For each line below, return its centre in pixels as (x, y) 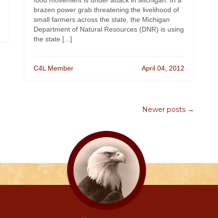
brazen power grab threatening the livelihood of (106, 10)
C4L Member (54, 68)
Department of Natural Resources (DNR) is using (109, 29)
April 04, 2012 (163, 68)
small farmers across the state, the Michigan (102, 19)
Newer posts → (168, 109)
